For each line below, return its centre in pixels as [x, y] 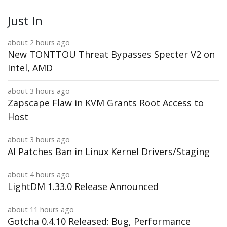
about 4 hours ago [39, 175]
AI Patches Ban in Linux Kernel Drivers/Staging [109, 152]
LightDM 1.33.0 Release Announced [83, 186]
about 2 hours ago [39, 42]
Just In [25, 21]
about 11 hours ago [41, 210]
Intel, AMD [30, 68]
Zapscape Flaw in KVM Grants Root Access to [106, 103]
